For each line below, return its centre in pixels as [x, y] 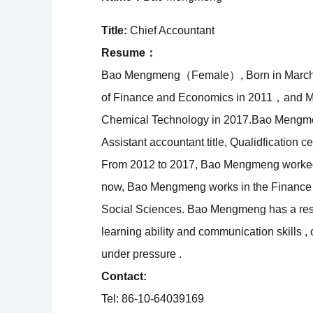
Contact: [124, 276]
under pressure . [141, 254]
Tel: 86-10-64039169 [153, 299]
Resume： [129, 53]
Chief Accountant [171, 30]
